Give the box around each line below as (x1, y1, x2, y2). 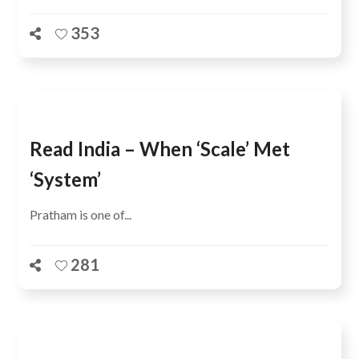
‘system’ (30, 167, 102, 191)
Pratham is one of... (30, 207, 132, 222)
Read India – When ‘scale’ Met (30, 137, 291, 160)
